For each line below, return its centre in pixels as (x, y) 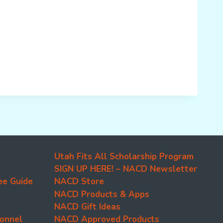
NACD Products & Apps (102, 194)
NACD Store (79, 182)
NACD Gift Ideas (87, 207)
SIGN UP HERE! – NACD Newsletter (126, 169)
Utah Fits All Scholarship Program (124, 156)
